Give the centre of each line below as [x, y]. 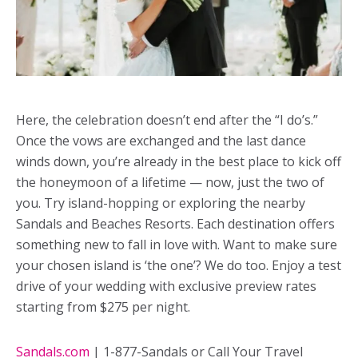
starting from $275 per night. [103, 307]
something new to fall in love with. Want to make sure [177, 245]
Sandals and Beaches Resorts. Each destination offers [175, 224]
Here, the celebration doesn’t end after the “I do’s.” [167, 120]
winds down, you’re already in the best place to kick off [179, 162]
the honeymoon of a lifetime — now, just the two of [170, 183]
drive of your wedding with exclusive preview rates [166, 286]
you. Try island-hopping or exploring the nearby [161, 203]
